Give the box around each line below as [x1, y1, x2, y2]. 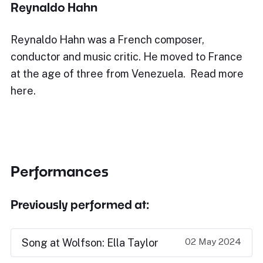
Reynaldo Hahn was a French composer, [11, 33, 204, 46]
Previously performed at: [11, 197, 149, 211]
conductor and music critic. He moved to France [11, 50, 242, 63]
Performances [11, 163, 109, 180]
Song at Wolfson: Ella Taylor [22, 237, 159, 249]
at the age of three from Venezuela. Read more [11, 68, 244, 80]
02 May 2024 [185, 236, 241, 247]
